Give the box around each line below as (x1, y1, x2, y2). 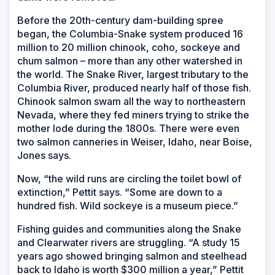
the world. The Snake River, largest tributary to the (17, 68, 249, 80)
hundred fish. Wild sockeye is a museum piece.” (17, 199, 238, 212)
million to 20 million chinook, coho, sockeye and (17, 41, 240, 53)
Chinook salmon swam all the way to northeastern (17, 95, 246, 107)
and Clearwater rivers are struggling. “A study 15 (17, 236, 240, 249)
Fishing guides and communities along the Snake (17, 222, 241, 235)
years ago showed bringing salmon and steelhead (17, 249, 247, 262)
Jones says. (17, 149, 71, 161)
